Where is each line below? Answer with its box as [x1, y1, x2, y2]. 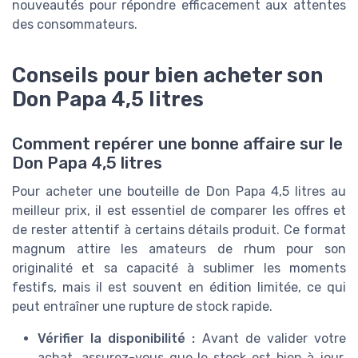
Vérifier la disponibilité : [38, 331, 196, 347]
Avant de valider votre [195, 331, 347, 347]
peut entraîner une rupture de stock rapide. [12, 299, 272, 315]
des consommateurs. [12, 17, 137, 33]
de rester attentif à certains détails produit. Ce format [12, 222, 346, 238]
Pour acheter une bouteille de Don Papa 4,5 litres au [12, 184, 346, 200]
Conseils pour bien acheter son [12, 62, 323, 87]
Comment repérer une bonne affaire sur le [12, 134, 343, 154]
